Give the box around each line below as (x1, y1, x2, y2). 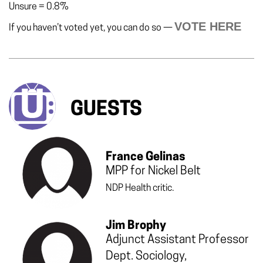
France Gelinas (106, 151, 186, 164)
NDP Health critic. (106, 184, 174, 194)
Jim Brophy (106, 220, 166, 232)
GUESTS (70, 100, 142, 120)
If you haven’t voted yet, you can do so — (9, 23, 174, 33)
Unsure (9, 2, 37, 12)
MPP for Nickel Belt (106, 166, 201, 178)
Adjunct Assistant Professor (106, 234, 249, 247)
